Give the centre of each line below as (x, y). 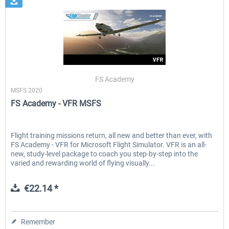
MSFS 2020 (27, 91)
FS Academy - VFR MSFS (56, 104)
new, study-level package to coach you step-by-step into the (105, 154)
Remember (38, 222)
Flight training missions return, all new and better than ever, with (112, 136)
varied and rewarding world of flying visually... (83, 163)
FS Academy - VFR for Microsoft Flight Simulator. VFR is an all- (109, 145)
